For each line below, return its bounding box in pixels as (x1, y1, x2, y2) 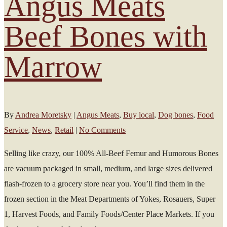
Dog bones (158, 110, 193, 119)
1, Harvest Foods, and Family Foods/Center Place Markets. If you (4, 209, 214, 218)
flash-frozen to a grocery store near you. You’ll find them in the (4, 179, 205, 188)
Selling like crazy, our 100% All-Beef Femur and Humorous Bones (4, 148, 218, 158)
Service (4, 125, 28, 134)
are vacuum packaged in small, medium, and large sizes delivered (4, 164, 212, 173)
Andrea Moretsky (15, 110, 71, 119)
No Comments (79, 125, 126, 134)
